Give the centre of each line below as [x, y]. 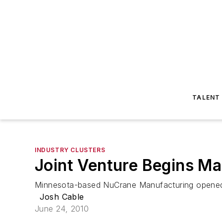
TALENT [206, 97]
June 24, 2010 [62, 209]
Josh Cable [62, 197]
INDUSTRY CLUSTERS [70, 150]
